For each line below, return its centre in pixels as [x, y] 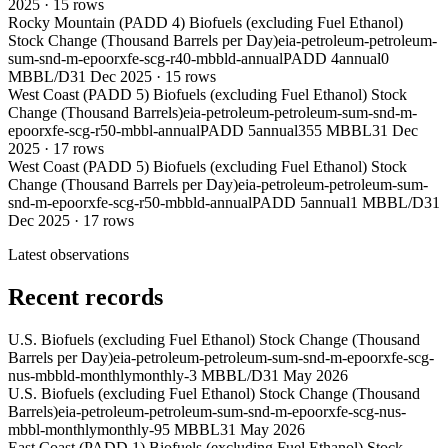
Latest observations [68, 255]
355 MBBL [335, 131]
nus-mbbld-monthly [70, 376]
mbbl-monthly [52, 430]
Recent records [85, 297]
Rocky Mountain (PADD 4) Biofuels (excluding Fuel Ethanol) [205, 23]
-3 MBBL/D [223, 376]
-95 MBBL [184, 430]
